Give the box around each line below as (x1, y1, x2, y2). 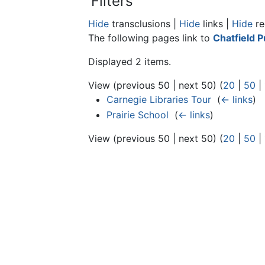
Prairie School (106, 108, 169, 121)
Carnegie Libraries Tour (106, 93, 211, 105)
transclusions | (109, 17, 179, 30)
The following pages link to (88, 31, 213, 44)
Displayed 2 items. (88, 55, 171, 67)
